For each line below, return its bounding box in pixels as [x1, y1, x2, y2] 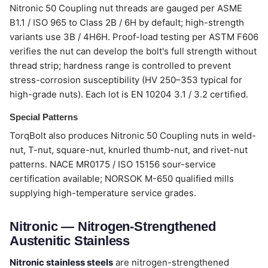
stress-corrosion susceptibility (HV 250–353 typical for [10, 74, 242, 86]
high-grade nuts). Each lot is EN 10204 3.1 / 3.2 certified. [10, 89, 248, 100]
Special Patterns [10, 112, 78, 122]
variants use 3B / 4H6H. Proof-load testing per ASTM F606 [10, 31, 258, 42]
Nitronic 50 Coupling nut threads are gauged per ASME [10, 2, 242, 14]
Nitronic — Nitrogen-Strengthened [10, 219, 216, 234]
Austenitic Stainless [10, 233, 130, 248]
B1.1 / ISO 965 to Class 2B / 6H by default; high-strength [10, 17, 244, 28]
